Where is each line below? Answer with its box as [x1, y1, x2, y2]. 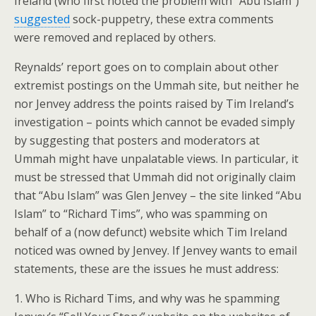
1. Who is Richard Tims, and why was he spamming [14, 291, 280, 306]
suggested [14, 11, 70, 27]
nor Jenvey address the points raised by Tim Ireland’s [14, 96, 294, 111]
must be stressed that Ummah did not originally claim [14, 169, 296, 185]
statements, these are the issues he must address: [14, 261, 279, 276]
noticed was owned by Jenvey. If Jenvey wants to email [14, 243, 297, 258]
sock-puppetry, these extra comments [70, 11, 274, 27]
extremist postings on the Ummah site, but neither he [14, 78, 299, 93]
